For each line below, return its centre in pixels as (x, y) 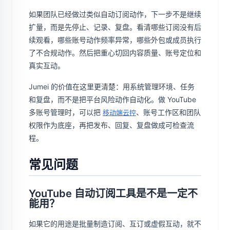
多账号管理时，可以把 (66, 112)
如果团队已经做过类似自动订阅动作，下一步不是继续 (115, 14)
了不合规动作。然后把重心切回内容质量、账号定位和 (115, 53)
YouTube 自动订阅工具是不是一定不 (113, 194)
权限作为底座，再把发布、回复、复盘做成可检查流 (111, 125)
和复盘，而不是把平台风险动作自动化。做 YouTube (112, 99)
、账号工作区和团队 (168, 112)
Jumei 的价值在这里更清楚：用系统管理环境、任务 (112, 87)
